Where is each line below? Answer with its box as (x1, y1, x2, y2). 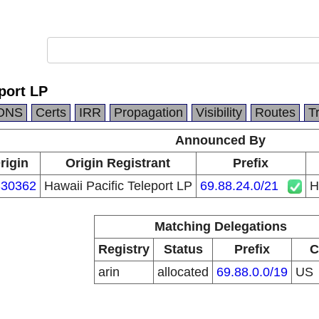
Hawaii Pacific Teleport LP (43, 179, 192, 193)
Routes (255, 105, 296, 120)
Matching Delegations (154, 219, 287, 234)
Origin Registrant (66, 156, 170, 170)
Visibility (196, 105, 242, 120)
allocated (157, 265, 209, 279)
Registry (98, 242, 150, 256)
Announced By (175, 133, 266, 147)
